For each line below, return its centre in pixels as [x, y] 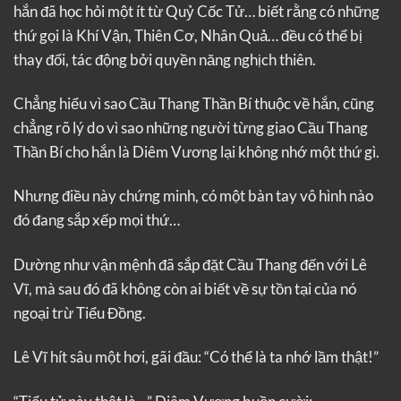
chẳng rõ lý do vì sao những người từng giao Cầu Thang [191, 127]
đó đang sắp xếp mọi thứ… [97, 220]
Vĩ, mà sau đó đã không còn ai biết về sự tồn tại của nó [185, 288]
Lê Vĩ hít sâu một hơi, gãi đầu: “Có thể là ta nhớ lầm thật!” [196, 357]
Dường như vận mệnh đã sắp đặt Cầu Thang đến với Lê [190, 264]
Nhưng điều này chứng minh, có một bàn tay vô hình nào [193, 196]
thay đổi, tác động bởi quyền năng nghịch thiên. [165, 59]
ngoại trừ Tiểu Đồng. [80, 312]
